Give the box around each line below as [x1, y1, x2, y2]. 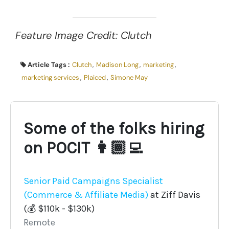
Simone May [110, 73, 148, 82]
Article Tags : [28, 60, 71, 69]
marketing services [21, 73, 79, 82]
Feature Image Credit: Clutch [15, 28, 152, 42]
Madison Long [96, 60, 139, 69]
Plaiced [84, 73, 106, 82]
